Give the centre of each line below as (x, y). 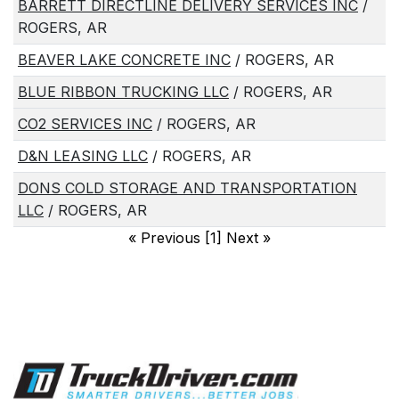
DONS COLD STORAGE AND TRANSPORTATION (187, 188)
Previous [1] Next (199, 238)
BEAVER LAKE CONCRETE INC (124, 60)
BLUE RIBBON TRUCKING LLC (123, 92)
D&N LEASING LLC (83, 156)
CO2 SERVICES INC (85, 124)
